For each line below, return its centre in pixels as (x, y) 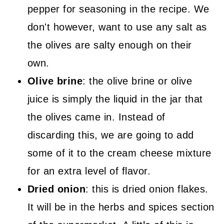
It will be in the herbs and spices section (121, 207)
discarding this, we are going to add (110, 135)
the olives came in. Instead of (96, 117)
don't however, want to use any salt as (117, 27)
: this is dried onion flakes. (147, 189)
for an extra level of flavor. (89, 171)
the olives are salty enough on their (109, 45)
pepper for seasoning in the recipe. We (118, 9)
